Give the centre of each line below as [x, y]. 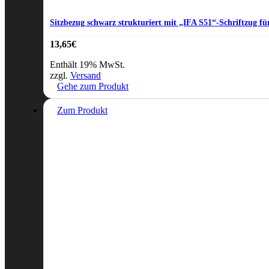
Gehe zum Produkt [93, 86]
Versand [86, 75]
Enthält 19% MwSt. [87, 64]
